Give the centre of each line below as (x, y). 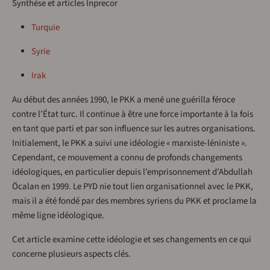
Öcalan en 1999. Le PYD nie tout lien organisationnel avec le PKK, (133, 187)
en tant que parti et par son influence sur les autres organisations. (134, 129)
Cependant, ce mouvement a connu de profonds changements (127, 158)
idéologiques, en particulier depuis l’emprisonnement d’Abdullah (132, 172)
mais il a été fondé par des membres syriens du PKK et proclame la (134, 201)
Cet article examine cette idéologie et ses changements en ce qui (132, 240)
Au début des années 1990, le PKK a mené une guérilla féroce (124, 100)
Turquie (46, 28)
